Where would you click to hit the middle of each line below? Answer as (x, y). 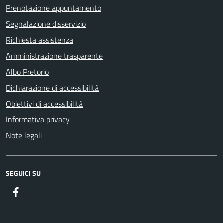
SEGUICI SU (23, 173)
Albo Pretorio (27, 72)
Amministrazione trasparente (54, 56)
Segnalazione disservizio (46, 24)
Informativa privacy (38, 119)
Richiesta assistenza (40, 40)
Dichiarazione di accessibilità (52, 88)
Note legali (24, 135)
